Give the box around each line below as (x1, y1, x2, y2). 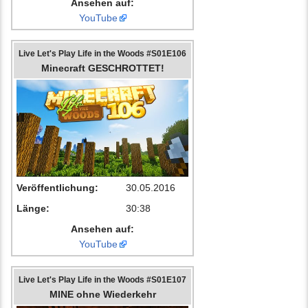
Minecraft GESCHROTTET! (41, 63, 164, 74)
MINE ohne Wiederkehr (49, 289, 156, 300)
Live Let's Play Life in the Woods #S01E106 (19, 49, 186, 58)
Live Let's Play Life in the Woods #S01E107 (19, 275, 186, 285)
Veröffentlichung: (16, 182, 98, 194)
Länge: (16, 203, 49, 214)
